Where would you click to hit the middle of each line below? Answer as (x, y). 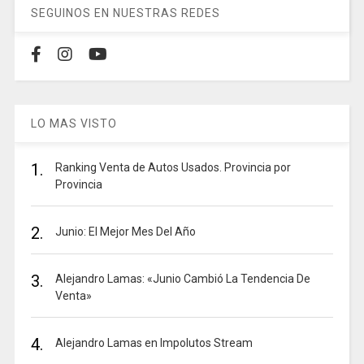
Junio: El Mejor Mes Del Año (125, 231)
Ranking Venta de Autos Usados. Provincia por (173, 167)
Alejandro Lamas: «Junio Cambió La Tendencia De (182, 278)
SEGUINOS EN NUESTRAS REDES (125, 13)
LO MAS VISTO (74, 123)
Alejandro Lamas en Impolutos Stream (154, 342)
